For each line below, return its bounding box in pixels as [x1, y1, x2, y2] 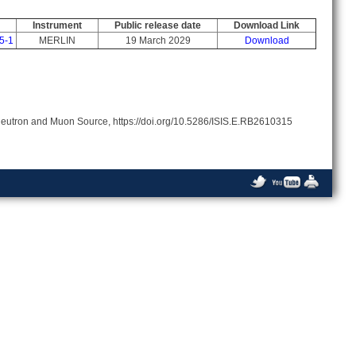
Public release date [114, 19, 201, 31]
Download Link [234, 19, 300, 31]
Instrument [33, 19, 82, 31]
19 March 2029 [125, 34, 191, 46]
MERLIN [39, 34, 75, 46]
